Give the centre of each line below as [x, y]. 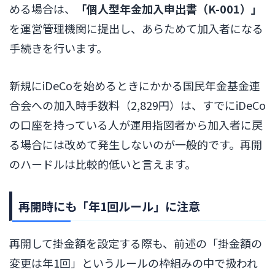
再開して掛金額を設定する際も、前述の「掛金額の [136, 243]
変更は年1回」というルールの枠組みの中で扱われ [134, 262]
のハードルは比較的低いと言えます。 [103, 164]
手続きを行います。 [58, 48]
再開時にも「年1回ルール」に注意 [109, 206]
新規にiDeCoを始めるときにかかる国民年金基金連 [135, 85]
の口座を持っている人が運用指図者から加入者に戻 [136, 124]
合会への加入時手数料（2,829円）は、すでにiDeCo [137, 105]
